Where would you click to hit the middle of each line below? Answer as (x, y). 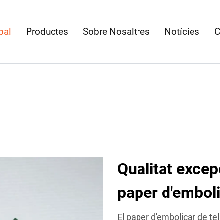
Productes (47, 31)
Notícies (182, 31)
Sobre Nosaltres (117, 31)
